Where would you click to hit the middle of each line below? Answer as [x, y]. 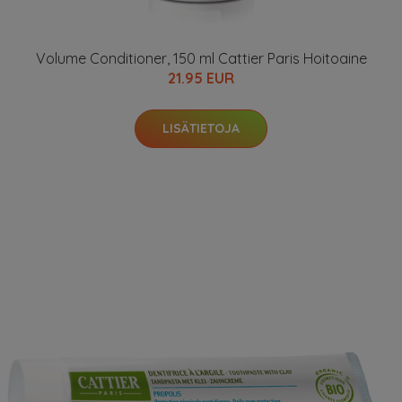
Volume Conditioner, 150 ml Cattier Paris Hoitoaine [201, 58]
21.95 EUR [201, 78]
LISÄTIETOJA [201, 128]
